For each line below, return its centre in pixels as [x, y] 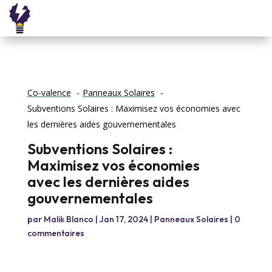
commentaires [56, 233]
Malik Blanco [68, 219]
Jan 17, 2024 [124, 219]
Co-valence [49, 93]
